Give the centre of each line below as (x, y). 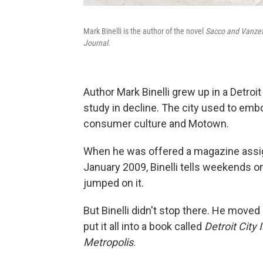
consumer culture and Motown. (156, 123)
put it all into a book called (144, 226)
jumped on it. (114, 183)
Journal (96, 43)
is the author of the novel (164, 31)
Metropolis (108, 242)
